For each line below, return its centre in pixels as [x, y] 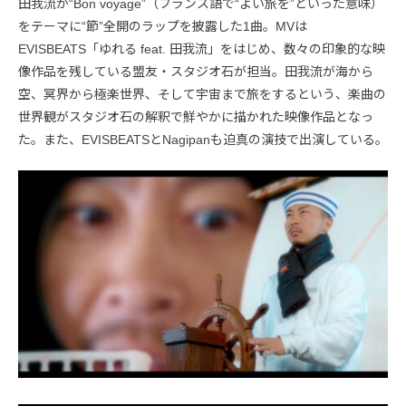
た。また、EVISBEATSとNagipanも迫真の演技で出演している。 [203, 139]
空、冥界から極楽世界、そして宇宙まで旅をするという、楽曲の [202, 94]
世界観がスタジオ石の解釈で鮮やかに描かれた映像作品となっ [196, 116]
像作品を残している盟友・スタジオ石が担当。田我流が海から [196, 71]
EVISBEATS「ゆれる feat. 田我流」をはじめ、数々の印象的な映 [202, 48]
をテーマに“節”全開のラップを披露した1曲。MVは [163, 26]
